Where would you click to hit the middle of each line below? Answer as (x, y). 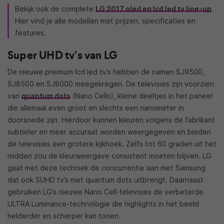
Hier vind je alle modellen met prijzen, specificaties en (105, 21)
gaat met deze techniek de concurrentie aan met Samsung (106, 168)
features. (30, 33)
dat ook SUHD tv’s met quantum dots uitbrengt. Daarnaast (105, 180)
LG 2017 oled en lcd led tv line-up (153, 9)
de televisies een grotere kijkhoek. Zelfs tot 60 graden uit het (112, 144)
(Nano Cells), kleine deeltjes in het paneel (141, 96)
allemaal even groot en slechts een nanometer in (101, 108)
